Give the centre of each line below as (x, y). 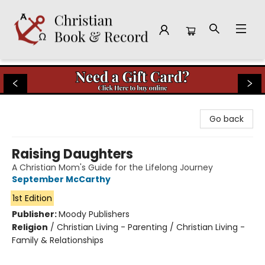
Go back (227, 119)
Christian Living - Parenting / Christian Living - (151, 227)
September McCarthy (61, 179)
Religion (30, 227)
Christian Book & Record (58, 70)
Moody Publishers (94, 214)
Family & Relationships (58, 240)
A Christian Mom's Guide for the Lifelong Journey (112, 167)
